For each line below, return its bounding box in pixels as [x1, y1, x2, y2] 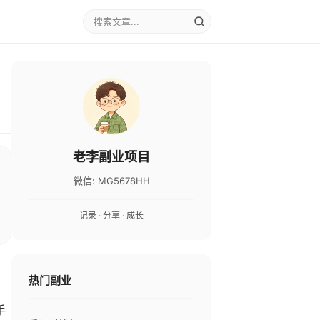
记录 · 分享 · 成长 [79, 210, 144, 221]
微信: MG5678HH [73, 175, 150, 186]
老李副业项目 [73, 149, 150, 164]
